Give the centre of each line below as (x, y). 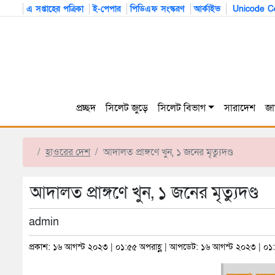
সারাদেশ (239, 108)
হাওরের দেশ (68, 153)
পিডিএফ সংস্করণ (157, 9)
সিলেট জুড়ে (127, 108)
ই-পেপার (107, 9)
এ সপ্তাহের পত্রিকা (55, 9)
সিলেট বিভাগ (182, 108)
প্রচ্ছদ (86, 108)
